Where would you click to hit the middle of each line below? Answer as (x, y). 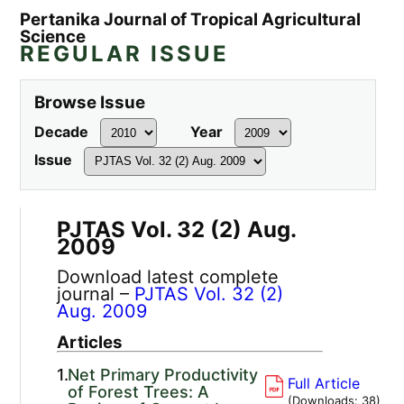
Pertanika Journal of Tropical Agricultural (191, 20)
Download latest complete (168, 276)
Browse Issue (90, 103)
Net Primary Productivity (163, 374)
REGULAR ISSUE (125, 54)
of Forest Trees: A (139, 391)
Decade (62, 131)
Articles (90, 342)
